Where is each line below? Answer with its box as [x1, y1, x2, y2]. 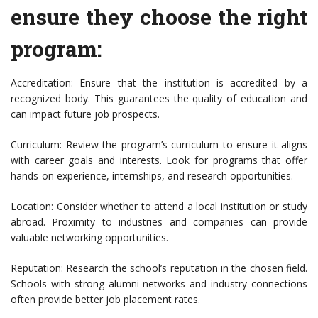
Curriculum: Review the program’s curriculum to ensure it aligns [11, 138, 307, 152]
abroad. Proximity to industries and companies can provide [11, 215, 307, 229]
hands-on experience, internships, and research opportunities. [11, 169, 293, 183]
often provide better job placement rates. [11, 292, 200, 307]
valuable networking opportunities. [11, 231, 168, 245]
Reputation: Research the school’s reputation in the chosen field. [11, 261, 307, 275]
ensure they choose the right [11, 3, 307, 31]
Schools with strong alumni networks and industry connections [11, 277, 307, 291]
